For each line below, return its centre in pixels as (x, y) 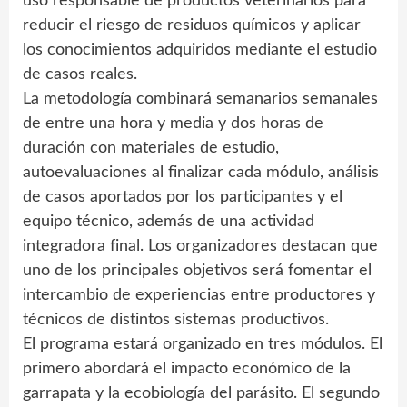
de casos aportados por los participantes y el (183, 197)
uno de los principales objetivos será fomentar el (197, 270)
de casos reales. (80, 74)
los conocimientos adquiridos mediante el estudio (200, 50)
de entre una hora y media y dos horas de (173, 123)
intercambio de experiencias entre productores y (199, 295)
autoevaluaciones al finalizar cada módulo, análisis (201, 172)
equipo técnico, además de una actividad (169, 221)
